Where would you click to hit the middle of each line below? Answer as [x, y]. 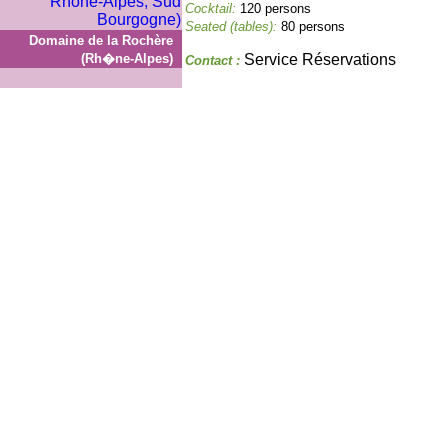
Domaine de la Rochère [101, 40]
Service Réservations [320, 59]
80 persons [313, 26]
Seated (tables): [233, 26]
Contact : [214, 60]
